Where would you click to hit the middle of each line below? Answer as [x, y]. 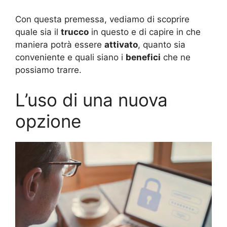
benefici [143, 57]
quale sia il [38, 32]
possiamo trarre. [48, 70]
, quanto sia [162, 44]
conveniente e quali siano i [70, 57]
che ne [176, 57]
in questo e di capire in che [145, 32]
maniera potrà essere [60, 44]
